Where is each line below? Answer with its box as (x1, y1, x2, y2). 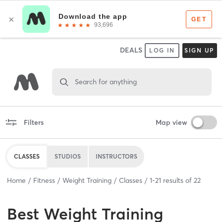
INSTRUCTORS (96, 152, 137, 160)
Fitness (33, 175, 55, 185)
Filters (23, 117, 44, 127)
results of (161, 175, 194, 185)
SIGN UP (184, 47, 215, 54)
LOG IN (149, 47, 175, 54)
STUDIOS (55, 152, 81, 160)
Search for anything (74, 77, 137, 86)
